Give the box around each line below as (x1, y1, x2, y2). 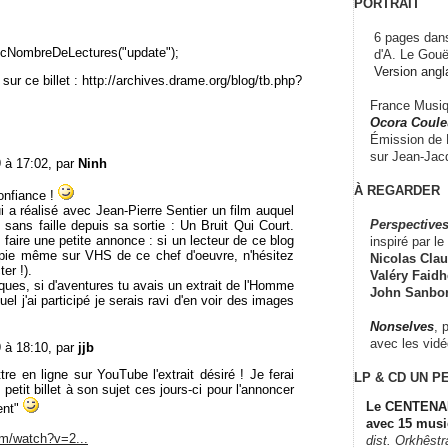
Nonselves (370, 318, 434, 334)
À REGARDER (354, 182, 440, 198)
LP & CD (354, 369, 406, 385)
